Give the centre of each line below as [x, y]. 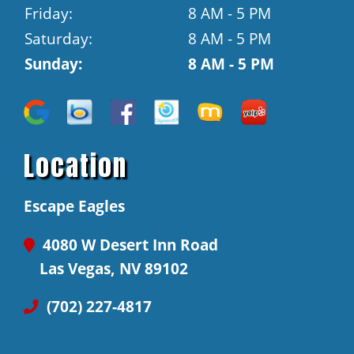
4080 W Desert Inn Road [128, 244]
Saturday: [58, 39]
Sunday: [53, 64]
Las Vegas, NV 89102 [114, 268]
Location [75, 166]
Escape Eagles [74, 206]
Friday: [49, 13]
